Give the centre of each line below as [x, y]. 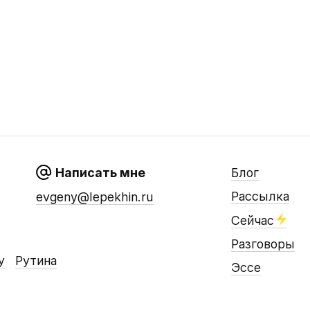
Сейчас [252, 220]
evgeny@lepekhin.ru [94, 197]
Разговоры [263, 244]
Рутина [36, 261]
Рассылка [260, 196]
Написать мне [100, 173]
